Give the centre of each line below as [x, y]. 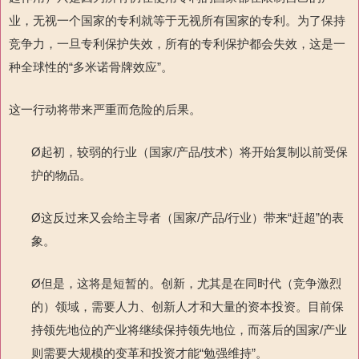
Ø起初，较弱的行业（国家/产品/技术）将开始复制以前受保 [190, 152]
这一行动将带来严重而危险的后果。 [105, 110]
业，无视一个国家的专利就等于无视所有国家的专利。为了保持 [177, 21]
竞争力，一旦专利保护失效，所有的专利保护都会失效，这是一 [177, 44]
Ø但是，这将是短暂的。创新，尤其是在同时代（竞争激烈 [186, 284]
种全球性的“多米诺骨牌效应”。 [91, 67]
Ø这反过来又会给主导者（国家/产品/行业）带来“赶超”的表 [188, 218]
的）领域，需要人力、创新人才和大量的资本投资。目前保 [188, 307]
